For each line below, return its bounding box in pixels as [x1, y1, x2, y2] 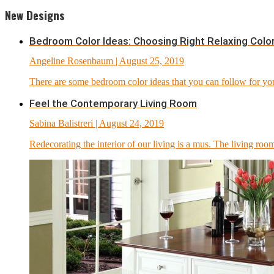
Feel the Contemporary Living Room [29, 97, 197, 110]
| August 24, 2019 [93, 118, 164, 129]
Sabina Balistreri [29, 118, 93, 129]
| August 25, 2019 [113, 56, 184, 67]
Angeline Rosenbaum [29, 56, 113, 67]
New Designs [5, 7, 65, 24]
